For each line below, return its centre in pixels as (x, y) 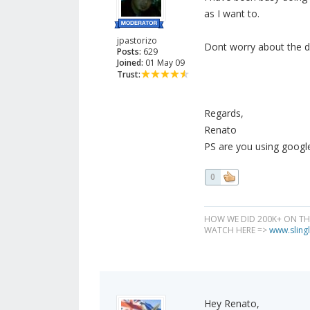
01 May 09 (164, 63)
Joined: (130, 63)
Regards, (224, 113)
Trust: (129, 75)
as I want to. (231, 14)
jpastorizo (137, 41)
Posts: (129, 52)
